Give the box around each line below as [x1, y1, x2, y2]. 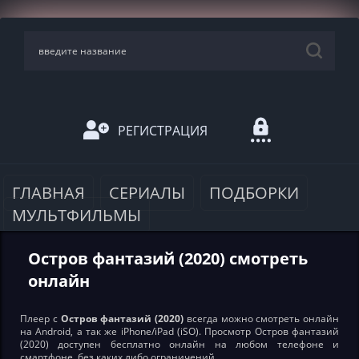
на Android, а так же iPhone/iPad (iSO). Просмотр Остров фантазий [20, 325, 339, 338]
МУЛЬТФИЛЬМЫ [12, 204, 141, 226]
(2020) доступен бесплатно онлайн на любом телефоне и [20, 337, 339, 351]
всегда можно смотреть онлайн [184, 312, 339, 325]
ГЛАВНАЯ [12, 182, 85, 204]
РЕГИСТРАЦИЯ [118, 121, 208, 139]
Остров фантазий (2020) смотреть [28, 248, 308, 269]
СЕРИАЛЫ [109, 182, 185, 204]
